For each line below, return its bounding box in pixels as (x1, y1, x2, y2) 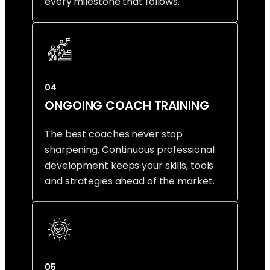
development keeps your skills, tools (45, 159, 214, 173)
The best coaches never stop (45, 127, 183, 142)
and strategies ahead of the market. (45, 174, 215, 189)
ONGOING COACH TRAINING (45, 97, 209, 115)
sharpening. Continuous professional (45, 143, 215, 157)
